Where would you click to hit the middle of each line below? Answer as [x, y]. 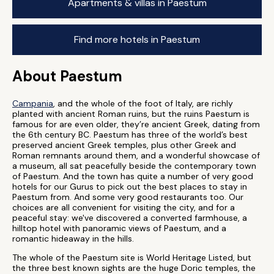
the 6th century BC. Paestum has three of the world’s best [130, 135]
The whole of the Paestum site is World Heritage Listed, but [132, 257]
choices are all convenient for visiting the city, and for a [124, 207]
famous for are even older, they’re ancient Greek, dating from [136, 124]
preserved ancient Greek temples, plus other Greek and [124, 145]
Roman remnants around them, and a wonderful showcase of [136, 155]
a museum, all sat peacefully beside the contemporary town [134, 166]
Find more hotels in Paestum [137, 39]
